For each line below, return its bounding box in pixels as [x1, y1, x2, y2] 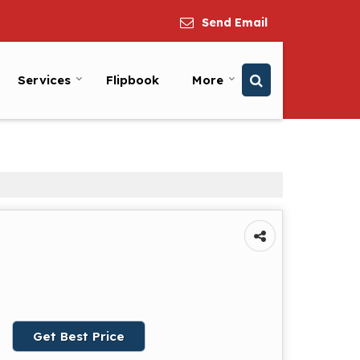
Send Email [202, 14, 268, 30]
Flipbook [106, 72, 159, 88]
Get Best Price [33, 328, 125, 344]
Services [18, 72, 71, 88]
